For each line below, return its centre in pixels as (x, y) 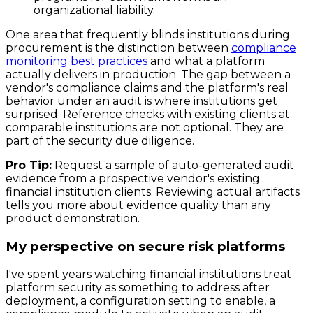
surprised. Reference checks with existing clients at (148, 115)
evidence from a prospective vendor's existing (133, 179)
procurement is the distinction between (118, 48)
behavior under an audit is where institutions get (141, 101)
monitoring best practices (77, 61)
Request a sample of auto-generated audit (174, 166)
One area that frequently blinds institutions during (148, 35)
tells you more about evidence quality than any (138, 205)
